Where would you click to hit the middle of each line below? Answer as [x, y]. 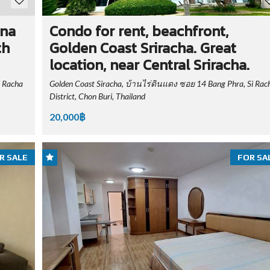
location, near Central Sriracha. [149, 65]
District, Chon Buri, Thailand [97, 96]
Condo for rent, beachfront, [139, 31]
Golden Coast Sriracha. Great [143, 48]
